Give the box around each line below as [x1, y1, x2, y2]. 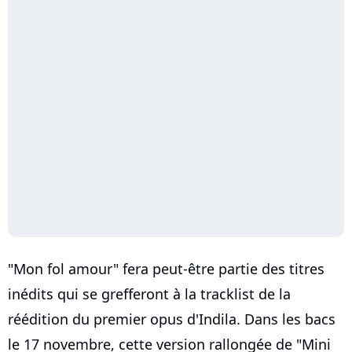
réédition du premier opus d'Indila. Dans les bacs [8, 310, 335, 329]
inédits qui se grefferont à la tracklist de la [8, 284, 291, 304]
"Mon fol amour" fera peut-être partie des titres [8, 259, 324, 279]
